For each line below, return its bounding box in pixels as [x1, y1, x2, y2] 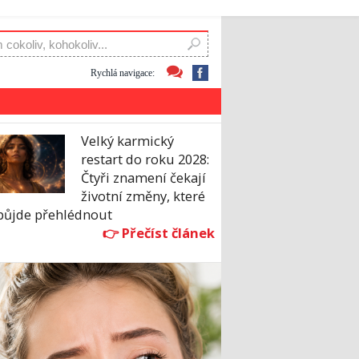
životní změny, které [81, 187, 205, 206]
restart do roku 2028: [81, 150, 209, 169]
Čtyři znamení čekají [81, 168, 206, 188]
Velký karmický [81, 131, 174, 151]
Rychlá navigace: [91, 67, 155, 79]
